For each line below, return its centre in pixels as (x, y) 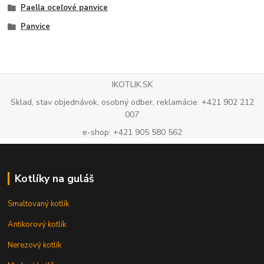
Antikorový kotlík (37, 224)
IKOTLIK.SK (132, 85)
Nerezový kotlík (35, 245)
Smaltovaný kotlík (39, 204)
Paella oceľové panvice (64, 8)
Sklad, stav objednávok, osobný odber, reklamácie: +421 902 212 (132, 103)
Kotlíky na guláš (54, 178)
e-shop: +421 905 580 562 (132, 132)
